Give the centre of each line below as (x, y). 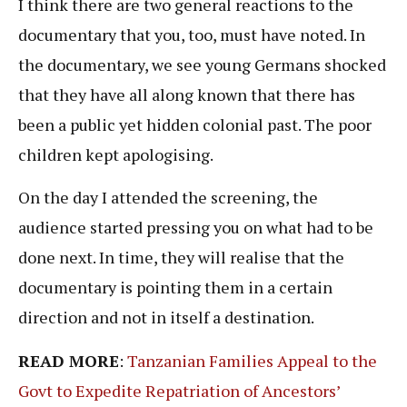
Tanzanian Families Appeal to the (252, 360)
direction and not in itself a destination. (168, 318)
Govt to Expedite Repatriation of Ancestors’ (179, 390)
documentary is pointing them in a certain (175, 288)
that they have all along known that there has (187, 94)
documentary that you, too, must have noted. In (192, 34)
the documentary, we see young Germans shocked (202, 64)
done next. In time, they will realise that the (181, 258)
